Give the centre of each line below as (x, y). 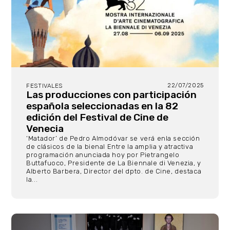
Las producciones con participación (112, 95)
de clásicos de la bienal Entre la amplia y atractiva (110, 147)
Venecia (45, 129)
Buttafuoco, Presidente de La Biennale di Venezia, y (114, 163)
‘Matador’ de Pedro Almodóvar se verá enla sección (113, 139)
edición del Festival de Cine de (98, 118)
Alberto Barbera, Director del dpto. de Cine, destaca (114, 171)
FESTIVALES (44, 86)
